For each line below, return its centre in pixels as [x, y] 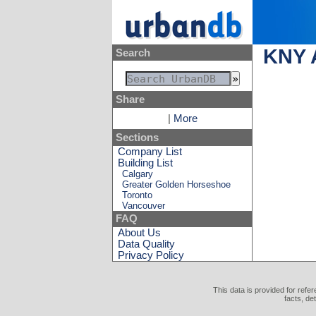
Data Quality [147, 244]
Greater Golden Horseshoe [177, 184]
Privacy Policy [151, 255]
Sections [137, 137]
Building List [146, 163]
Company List [150, 151]
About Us [140, 232]
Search [133, 53]
